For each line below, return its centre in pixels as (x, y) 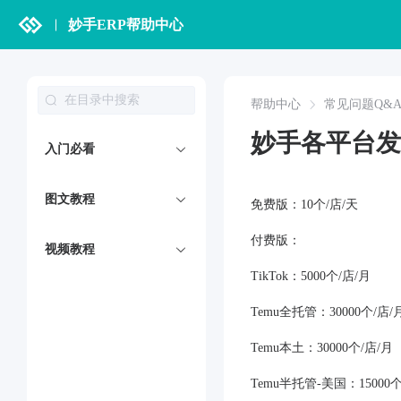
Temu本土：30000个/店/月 (322, 348)
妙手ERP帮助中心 (126, 24)
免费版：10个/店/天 (304, 205)
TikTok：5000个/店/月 (311, 276)
